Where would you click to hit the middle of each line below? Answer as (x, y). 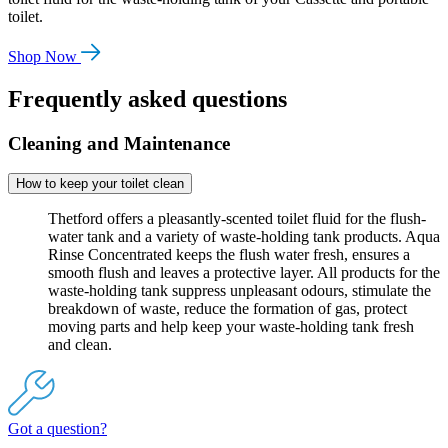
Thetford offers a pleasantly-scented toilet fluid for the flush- (237, 219)
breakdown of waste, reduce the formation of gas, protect (227, 309)
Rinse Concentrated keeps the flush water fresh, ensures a (229, 255)
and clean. (80, 345)
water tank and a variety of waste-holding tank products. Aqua (244, 237)
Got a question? (57, 429)
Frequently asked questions (147, 98)
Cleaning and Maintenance (119, 143)
